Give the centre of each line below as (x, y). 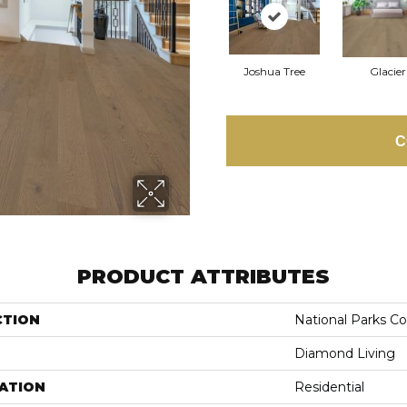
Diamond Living (345, 354)
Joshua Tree (274, 72)
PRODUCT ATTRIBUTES (203, 277)
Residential (329, 387)
